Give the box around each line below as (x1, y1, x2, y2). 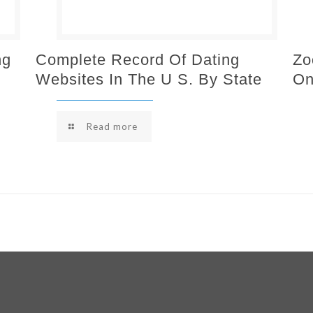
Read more (86, 121, 138, 132)
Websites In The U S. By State (36, 71, 263, 88)
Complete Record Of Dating (36, 51, 240, 68)
